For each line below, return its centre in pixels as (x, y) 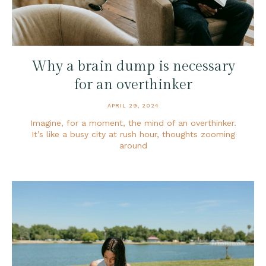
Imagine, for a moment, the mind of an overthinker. (133, 123)
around (133, 145)
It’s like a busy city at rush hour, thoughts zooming (133, 134)
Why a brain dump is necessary (133, 66)
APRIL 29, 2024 (133, 105)
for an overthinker (133, 85)
